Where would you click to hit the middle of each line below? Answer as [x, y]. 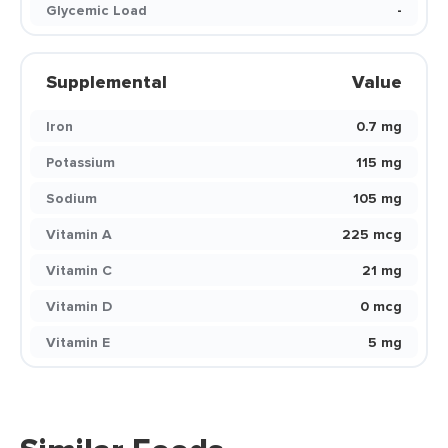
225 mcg [372, 234]
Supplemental [106, 82]
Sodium [71, 198]
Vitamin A [79, 234]
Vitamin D [79, 306]
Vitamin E [78, 342]
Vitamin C [79, 270]
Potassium [80, 162]
